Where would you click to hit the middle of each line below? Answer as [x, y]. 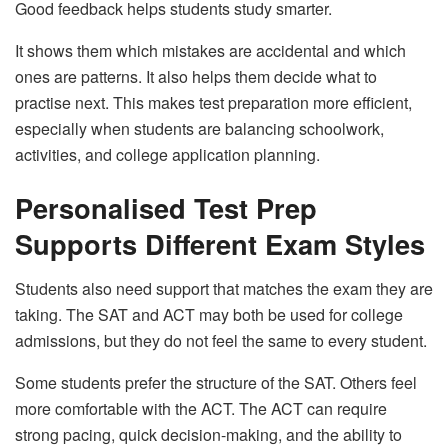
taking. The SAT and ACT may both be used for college [209, 315]
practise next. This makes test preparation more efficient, [213, 102]
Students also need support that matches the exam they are [224, 289]
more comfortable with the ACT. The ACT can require [201, 409]
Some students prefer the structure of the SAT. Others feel [216, 383]
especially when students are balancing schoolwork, [199, 128]
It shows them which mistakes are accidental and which [210, 50]
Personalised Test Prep [166, 208]
